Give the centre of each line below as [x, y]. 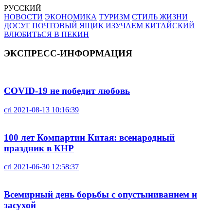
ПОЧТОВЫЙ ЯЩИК [68, 26]
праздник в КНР [39, 148]
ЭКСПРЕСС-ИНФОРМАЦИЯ [68, 53]
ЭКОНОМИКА [71, 17]
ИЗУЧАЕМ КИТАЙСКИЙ [150, 26]
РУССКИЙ [23, 8]
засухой [20, 205]
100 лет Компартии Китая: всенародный [89, 137]
